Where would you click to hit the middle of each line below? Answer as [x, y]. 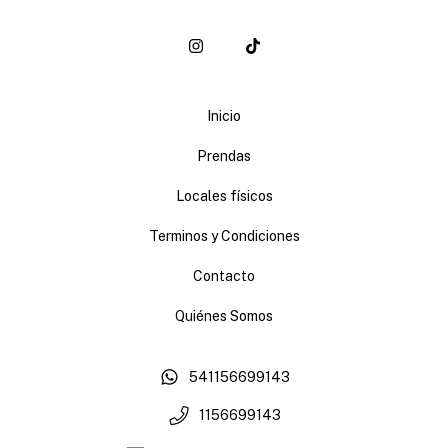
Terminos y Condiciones [224, 235]
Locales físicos [224, 195]
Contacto [224, 275]
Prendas [224, 155]
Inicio [224, 115]
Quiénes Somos [224, 315]
